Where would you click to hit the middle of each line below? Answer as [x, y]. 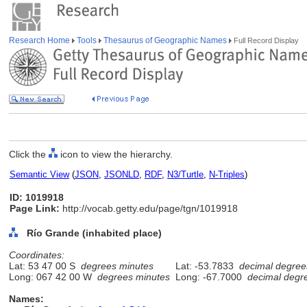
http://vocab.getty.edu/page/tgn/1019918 [149, 208]
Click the [29, 154]
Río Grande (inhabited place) [94, 233]
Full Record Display [265, 40]
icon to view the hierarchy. [115, 154]
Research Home [40, 40]
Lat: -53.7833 [205, 266]
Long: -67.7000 [209, 277]
